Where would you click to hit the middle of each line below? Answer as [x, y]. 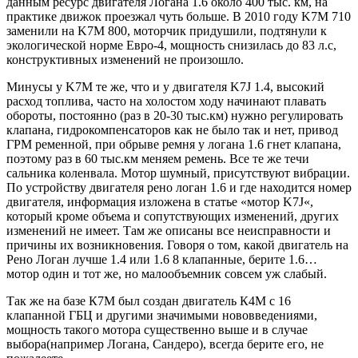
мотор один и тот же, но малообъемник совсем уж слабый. [167, 274]
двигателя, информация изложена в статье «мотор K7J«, [160, 202]
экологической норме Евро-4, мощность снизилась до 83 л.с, [171, 45]
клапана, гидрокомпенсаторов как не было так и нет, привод [172, 130]
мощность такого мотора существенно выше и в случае [157, 330]
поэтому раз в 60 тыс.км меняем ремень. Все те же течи [158, 159]
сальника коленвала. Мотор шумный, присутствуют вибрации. [178, 173]
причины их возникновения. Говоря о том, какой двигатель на [177, 245]
